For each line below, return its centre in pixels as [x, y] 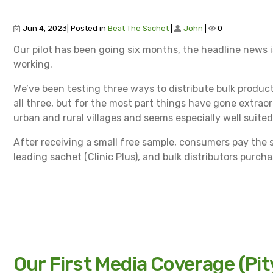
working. [33, 64]
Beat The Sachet [138, 28]
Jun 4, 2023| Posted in [64, 28]
